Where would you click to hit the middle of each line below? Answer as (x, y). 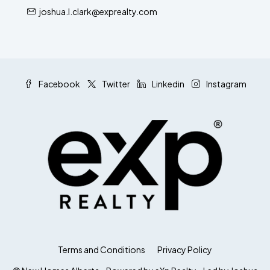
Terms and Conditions (102, 249)
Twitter (115, 83)
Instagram (225, 83)
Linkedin (167, 83)
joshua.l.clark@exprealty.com (98, 11)
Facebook (58, 83)
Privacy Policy (185, 249)
